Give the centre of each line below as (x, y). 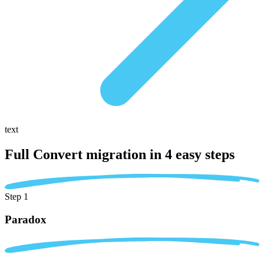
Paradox (26, 220)
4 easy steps (200, 154)
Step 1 (16, 197)
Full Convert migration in (85, 154)
